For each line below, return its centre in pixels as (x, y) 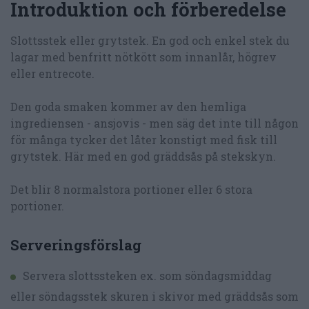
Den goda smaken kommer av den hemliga (128, 106)
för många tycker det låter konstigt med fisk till (144, 139)
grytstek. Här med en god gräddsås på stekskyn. (143, 156)
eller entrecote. (52, 73)
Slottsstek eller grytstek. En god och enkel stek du (150, 40)
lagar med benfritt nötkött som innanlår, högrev (143, 57)
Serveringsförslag (76, 245)
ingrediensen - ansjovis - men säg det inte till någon (154, 123)
